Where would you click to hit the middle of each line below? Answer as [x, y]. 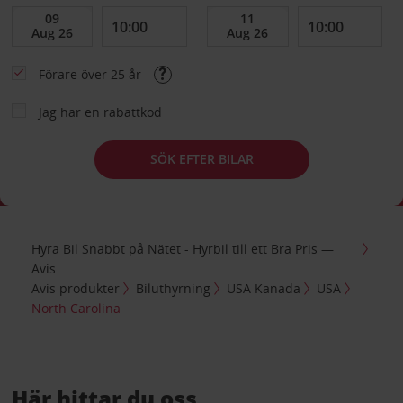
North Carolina [76, 309]
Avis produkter [76, 289]
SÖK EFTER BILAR [201, 159]
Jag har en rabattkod [100, 112]
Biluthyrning [174, 289]
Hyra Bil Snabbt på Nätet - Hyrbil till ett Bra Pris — [183, 249]
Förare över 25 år [91, 74]
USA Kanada [264, 289]
